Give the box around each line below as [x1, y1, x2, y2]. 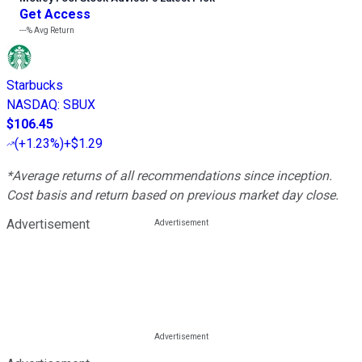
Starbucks [6, 77, 63, 93]
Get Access [19, 6, 90, 22]
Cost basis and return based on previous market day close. [6, 187, 339, 203]
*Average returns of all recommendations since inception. [6, 167, 332, 183]
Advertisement [6, 216, 90, 232]
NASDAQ [6, 96, 57, 112]
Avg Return [32, 25, 74, 35]
